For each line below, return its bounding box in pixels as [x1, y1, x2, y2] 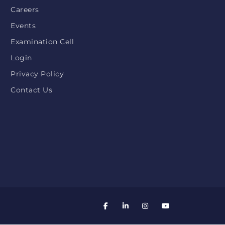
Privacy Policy [11, 69, 64, 78]
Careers [11, 5, 39, 14]
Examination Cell [11, 37, 74, 46]
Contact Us [11, 85, 52, 94]
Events [11, 21, 36, 30]
